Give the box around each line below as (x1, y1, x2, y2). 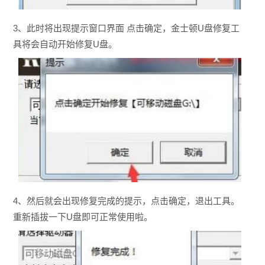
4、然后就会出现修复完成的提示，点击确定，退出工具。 (12, 196, 240, 206)
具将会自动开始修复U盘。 (12, 39, 117, 50)
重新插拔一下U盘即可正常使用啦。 (12, 212, 153, 222)
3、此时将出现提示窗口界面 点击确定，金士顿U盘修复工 (12, 23, 240, 34)
